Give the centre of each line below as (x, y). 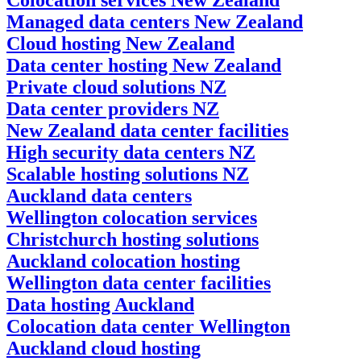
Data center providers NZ (113, 108)
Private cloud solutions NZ (116, 87)
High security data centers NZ (131, 152)
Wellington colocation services (132, 217)
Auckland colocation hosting (123, 261)
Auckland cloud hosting (104, 348)
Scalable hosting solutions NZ (128, 174)
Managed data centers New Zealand (155, 21)
